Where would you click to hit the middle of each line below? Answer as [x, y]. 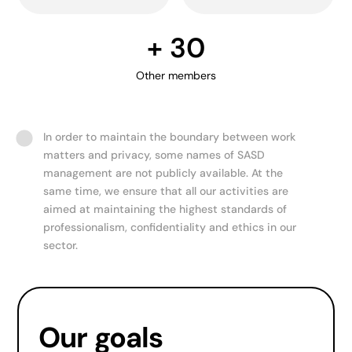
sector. [61, 245]
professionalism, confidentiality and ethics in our [170, 227]
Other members [176, 75]
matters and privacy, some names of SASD [154, 154]
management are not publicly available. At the [163, 172]
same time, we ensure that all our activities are [166, 191]
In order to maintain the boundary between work [170, 136]
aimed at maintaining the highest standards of [165, 209]
